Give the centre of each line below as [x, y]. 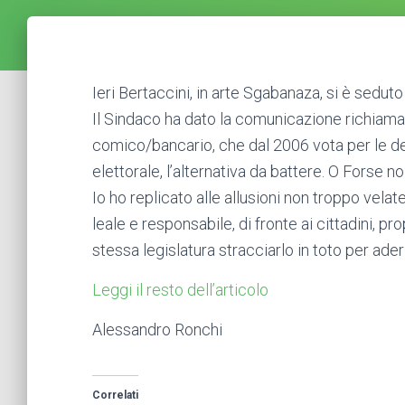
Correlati [115, 395]
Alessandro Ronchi [157, 330]
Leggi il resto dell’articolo [180, 290]
